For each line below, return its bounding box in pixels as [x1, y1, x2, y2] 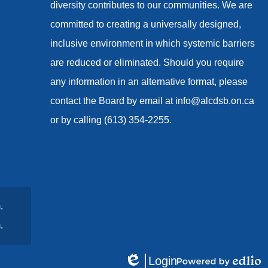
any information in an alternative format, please [50, 77, 248, 87]
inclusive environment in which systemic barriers [50, 38, 255, 48]
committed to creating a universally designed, [50, 19, 241, 29]
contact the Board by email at [50, 96, 175, 106]
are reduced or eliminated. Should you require [50, 57, 244, 68]
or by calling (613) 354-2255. [50, 115, 172, 125]
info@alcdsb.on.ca [175, 96, 254, 106]
